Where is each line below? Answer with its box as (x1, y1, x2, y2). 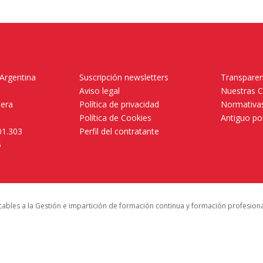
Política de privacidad (79, 99, 159, 110)
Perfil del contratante (79, 126, 159, 137)
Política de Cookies (79, 112, 151, 124)
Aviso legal (79, 85, 120, 97)
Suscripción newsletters (79, 72, 168, 83)
